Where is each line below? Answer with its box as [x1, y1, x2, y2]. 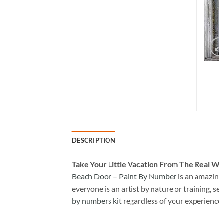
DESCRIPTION [72, 136, 115, 144]
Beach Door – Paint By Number [72, 171, 176, 181]
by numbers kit [72, 196, 122, 205]
